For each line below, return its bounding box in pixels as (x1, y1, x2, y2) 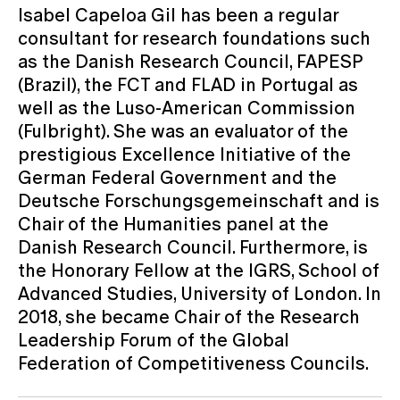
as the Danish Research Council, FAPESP (18, 50, 362, 72)
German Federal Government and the (18, 166, 337, 188)
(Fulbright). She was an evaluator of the (18, 120, 348, 142)
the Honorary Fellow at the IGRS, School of (18, 259, 379, 281)
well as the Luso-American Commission (18, 96, 355, 119)
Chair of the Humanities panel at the (18, 212, 329, 235)
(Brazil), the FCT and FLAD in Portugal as (18, 73, 358, 96)
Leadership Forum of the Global (18, 329, 289, 351)
